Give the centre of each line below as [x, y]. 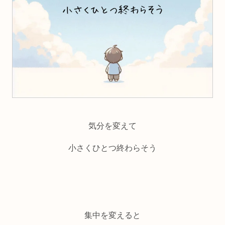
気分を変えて [113, 126]
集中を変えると [113, 215]
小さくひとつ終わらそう [113, 148]
